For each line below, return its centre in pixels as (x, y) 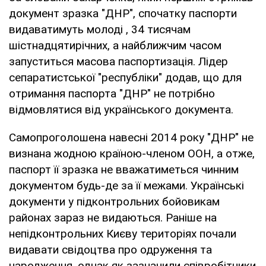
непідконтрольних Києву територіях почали (123, 233)
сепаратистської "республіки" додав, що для (125, 77)
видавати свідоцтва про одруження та (110, 249)
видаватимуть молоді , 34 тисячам (100, 29)
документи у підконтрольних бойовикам (114, 201)
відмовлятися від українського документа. (121, 109)
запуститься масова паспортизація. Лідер (118, 61)
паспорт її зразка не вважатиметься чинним (124, 169)
